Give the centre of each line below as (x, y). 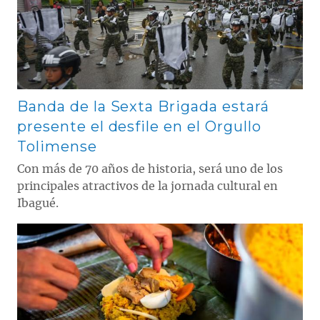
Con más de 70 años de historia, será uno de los (150, 169)
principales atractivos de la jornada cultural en (147, 186)
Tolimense (57, 146)
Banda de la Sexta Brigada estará (143, 106)
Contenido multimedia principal (87, 228)
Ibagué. (38, 203)
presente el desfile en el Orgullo (139, 126)
